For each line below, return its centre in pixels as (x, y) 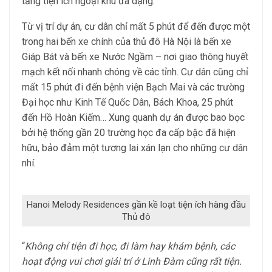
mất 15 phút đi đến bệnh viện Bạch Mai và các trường (133, 87)
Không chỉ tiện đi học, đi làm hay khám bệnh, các (130, 246)
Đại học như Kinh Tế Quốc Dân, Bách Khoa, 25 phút (127, 102)
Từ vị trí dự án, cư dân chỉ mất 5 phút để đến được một (136, 26)
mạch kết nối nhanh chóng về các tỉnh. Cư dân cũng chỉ (135, 72)
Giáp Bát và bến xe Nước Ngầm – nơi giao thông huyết (135, 57)
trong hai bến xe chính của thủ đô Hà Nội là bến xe (127, 42)
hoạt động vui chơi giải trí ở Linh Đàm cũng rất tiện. (132, 261)
